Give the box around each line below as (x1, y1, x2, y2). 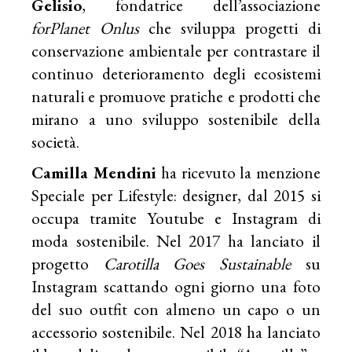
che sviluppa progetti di (138, 17, 321, 39)
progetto (31, 253, 104, 275)
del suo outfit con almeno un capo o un (31, 299, 321, 321)
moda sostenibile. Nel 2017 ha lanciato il (31, 230, 321, 252)
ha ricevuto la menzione (161, 162, 321, 184)
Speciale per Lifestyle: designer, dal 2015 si (31, 185, 321, 207)
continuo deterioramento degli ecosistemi (31, 63, 321, 85)
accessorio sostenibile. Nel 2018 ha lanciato (31, 321, 321, 343)
